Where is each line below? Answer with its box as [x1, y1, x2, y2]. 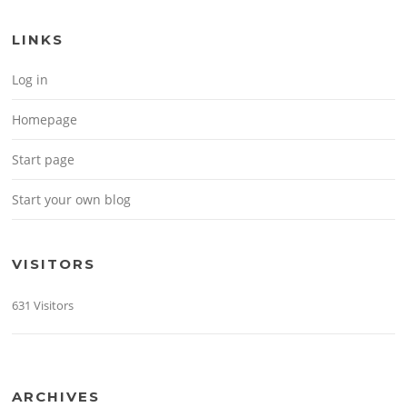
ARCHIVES [12, 387, 101, 405]
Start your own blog [12, 190, 132, 208]
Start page [12, 150, 75, 168]
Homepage [12, 110, 78, 128]
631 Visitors [12, 296, 74, 313]
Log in [12, 70, 49, 88]
